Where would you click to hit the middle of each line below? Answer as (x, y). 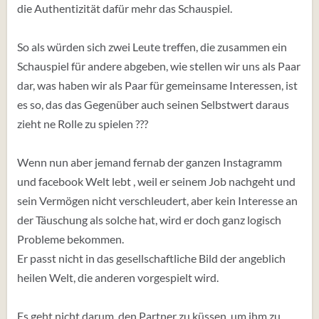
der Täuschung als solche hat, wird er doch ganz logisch (149, 220)
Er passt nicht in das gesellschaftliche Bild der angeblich (151, 258)
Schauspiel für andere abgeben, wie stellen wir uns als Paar (159, 66)
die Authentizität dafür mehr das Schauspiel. (125, 8)
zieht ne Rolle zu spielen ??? (83, 124)
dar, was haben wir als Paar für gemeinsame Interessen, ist (157, 85)
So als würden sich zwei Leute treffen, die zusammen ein (152, 47)
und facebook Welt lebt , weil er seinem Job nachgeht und (156, 181)
